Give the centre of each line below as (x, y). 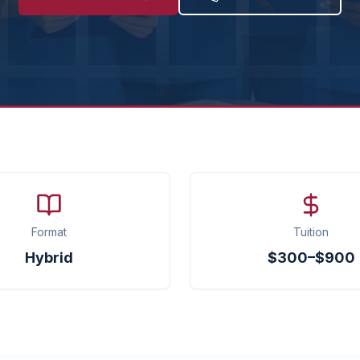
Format (49, 232)
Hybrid (49, 258)
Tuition (311, 232)
